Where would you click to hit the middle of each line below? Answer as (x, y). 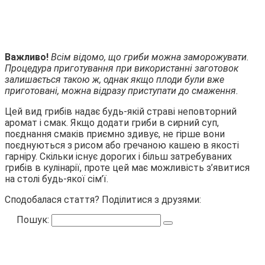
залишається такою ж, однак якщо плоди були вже (114, 79)
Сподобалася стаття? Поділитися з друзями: (103, 199)
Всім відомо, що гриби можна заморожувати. (150, 57)
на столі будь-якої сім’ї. (56, 179)
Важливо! (28, 57)
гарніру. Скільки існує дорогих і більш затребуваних (118, 156)
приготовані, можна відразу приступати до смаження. (122, 91)
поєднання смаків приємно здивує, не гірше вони (115, 134)
